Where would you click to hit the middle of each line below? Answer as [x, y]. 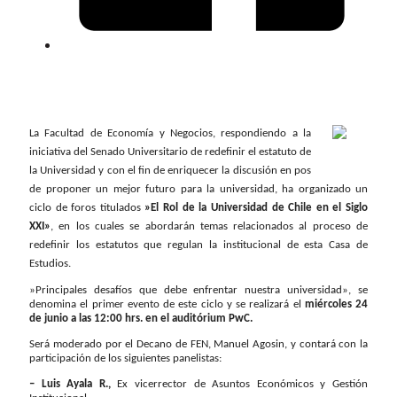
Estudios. [50, 264]
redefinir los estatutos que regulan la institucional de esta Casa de [198, 245]
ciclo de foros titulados [87, 208]
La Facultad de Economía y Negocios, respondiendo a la [170, 134]
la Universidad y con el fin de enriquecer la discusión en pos [170, 171]
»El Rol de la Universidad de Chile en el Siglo [257, 208]
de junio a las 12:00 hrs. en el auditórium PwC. [141, 318]
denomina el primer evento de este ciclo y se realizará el [167, 304]
